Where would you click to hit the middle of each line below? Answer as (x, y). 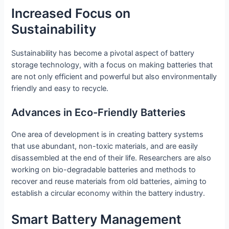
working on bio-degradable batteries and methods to (104, 170)
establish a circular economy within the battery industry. (108, 193)
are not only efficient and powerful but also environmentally (114, 77)
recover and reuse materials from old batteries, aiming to (109, 182)
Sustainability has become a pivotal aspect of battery (103, 53)
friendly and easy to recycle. (60, 89)
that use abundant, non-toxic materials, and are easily (105, 146)
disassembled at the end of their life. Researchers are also (111, 158)
